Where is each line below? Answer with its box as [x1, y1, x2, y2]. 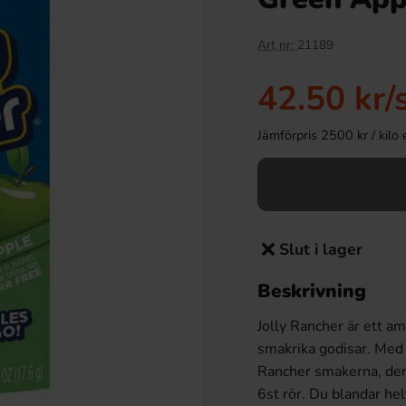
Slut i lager [279, 238, 362, 260]
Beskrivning [257, 278, 366, 304]
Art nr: [257, 36, 297, 53]
